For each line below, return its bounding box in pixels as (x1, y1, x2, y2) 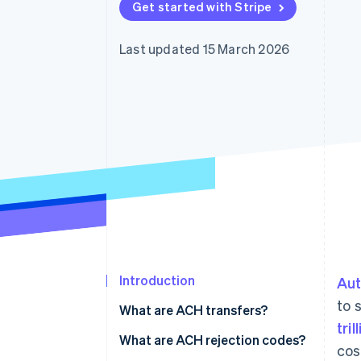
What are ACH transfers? (119, 301, 268, 319)
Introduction (119, 272, 195, 289)
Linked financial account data (58, 6, 211, 21)
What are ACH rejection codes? (119, 331, 305, 349)
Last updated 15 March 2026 (119, 40, 290, 57)
